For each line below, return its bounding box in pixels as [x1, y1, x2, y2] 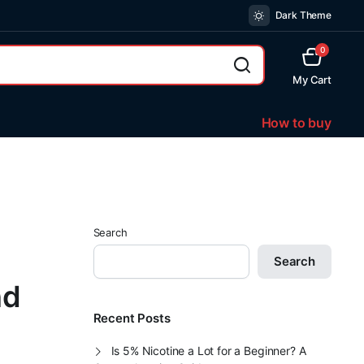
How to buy [261, 115, 331, 131]
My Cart [292, 73, 331, 86]
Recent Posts [93, 310, 171, 326]
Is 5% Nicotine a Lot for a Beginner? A [110, 344, 306, 357]
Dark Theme [275, 9, 331, 21]
